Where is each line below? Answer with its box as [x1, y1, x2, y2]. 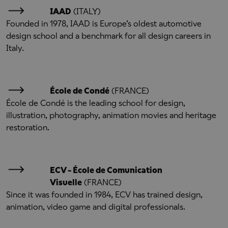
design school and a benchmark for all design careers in [6, 31, 211, 41]
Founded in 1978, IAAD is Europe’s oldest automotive [6, 19, 202, 28]
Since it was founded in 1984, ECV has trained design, [6, 190, 203, 199]
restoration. [6, 123, 49, 132]
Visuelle [50, 178, 82, 187]
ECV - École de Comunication [50, 165, 162, 175]
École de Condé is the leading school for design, [6, 98, 185, 108]
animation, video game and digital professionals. [6, 202, 185, 212]
